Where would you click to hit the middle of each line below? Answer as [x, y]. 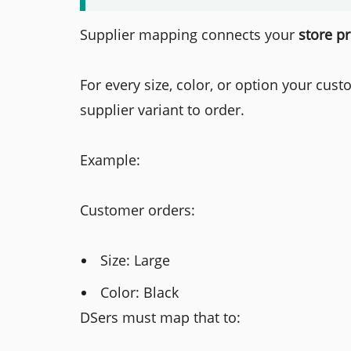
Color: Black [140, 292]
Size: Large [136, 260]
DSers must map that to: [160, 317]
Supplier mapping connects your [189, 34]
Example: [110, 159]
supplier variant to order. [162, 109]
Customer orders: [138, 210]
